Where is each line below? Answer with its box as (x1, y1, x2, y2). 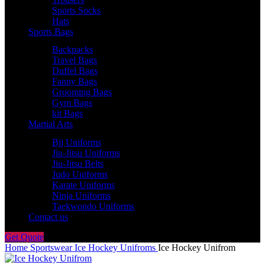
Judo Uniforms (52, 169, 108, 179)
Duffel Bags (52, 66, 98, 76)
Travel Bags (52, 55, 97, 65)
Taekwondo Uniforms (52, 201, 134, 211)
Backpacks (52, 44, 93, 54)
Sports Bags (28, 26, 73, 37)
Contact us (28, 211, 68, 222)
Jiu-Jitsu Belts (52, 158, 104, 169)
